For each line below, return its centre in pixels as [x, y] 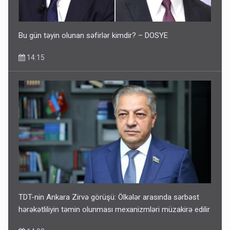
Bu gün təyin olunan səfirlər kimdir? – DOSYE [93, 35]
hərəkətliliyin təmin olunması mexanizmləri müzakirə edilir [114, 209]
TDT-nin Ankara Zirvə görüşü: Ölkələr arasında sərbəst [109, 197]
